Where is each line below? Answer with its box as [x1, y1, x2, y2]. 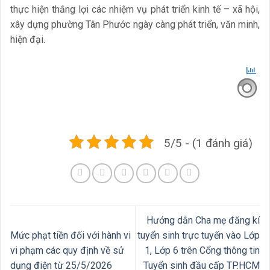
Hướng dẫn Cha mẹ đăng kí [146, 214, 260, 226]
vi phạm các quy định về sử [10, 244, 124, 256]
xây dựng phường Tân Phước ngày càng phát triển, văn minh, [10, 18, 260, 30]
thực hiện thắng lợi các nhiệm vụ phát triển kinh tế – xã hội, [10, 3, 260, 15]
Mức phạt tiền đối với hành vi [10, 229, 131, 241]
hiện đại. [10, 33, 45, 45]
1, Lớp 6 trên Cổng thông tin [145, 244, 260, 256]
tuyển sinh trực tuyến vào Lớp [137, 229, 260, 241]
